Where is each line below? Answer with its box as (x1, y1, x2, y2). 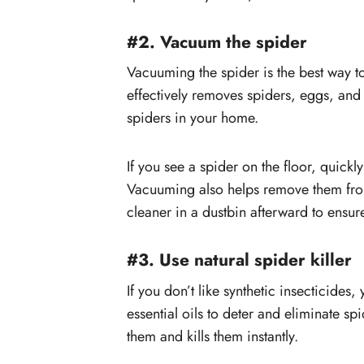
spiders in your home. (127, 107, 258, 129)
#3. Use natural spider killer (127, 248, 352, 273)
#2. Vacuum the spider (127, 29, 307, 54)
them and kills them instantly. (127, 325, 298, 347)
